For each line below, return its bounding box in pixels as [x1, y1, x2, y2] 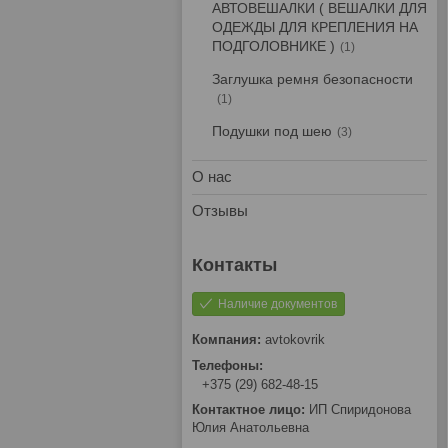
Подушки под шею [212, 123, 332, 139]
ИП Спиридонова [309, 402, 411, 418]
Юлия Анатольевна [192, 420, 309, 436]
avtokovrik [265, 332, 325, 347]
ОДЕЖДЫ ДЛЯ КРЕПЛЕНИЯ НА [212, 19, 418, 35]
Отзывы [192, 202, 248, 219]
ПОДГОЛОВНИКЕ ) [212, 38, 335, 54]
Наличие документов [218, 297, 337, 311]
